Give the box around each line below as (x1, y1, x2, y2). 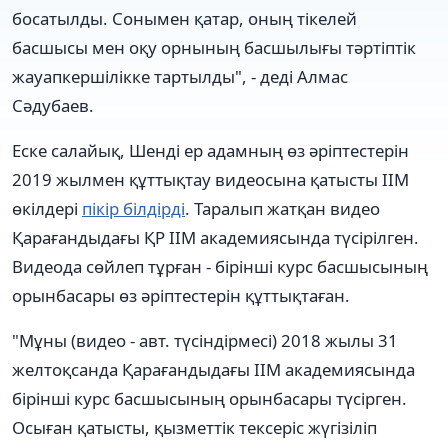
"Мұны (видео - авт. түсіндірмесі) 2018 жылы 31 (12, 328, 398, 352)
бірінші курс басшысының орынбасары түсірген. (12, 386, 407, 410)
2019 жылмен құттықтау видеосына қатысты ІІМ (12, 167, 409, 191)
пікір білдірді (82, 196, 185, 220)
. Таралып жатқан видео (185, 196, 380, 220)
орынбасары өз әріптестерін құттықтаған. (12, 283, 354, 307)
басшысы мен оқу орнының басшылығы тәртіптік (12, 35, 416, 59)
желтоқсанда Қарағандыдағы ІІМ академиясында (12, 357, 415, 381)
